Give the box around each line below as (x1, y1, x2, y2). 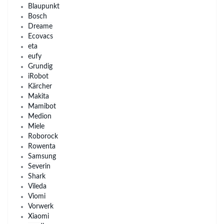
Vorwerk (28, 203, 53, 210)
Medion (28, 113, 51, 120)
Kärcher (28, 83, 52, 90)
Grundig (28, 63, 52, 70)
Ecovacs (28, 33, 53, 40)
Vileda (28, 183, 46, 190)
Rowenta (28, 143, 55, 150)
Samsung (28, 153, 56, 160)
